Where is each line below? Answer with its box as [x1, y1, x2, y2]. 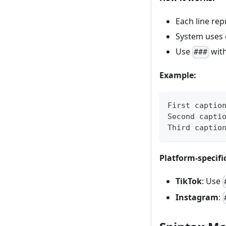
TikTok [176, 176, 202, 187]
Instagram [176, 191, 218, 203]
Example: [159, 70, 196, 81]
